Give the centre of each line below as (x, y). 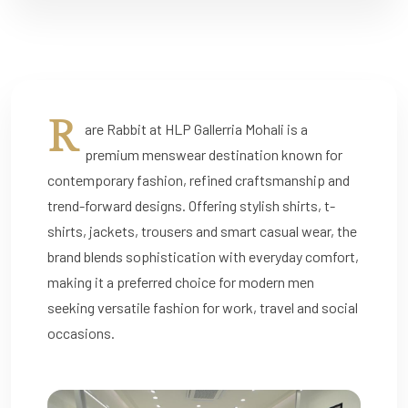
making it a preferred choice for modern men (181, 281)
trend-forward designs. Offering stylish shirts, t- (191, 205)
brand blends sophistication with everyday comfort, (203, 256)
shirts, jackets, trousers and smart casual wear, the (202, 230)
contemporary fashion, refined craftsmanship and (199, 179)
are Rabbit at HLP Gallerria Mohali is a (196, 128)
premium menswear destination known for (214, 154)
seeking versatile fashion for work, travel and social (203, 307)
